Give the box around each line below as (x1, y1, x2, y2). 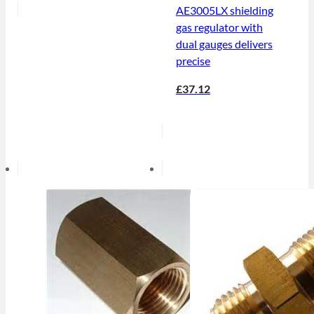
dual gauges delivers (175, 37, 273, 51)
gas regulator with (175, 20, 263, 34)
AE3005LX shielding (175, 4, 273, 18)
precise (175, 54, 210, 68)
